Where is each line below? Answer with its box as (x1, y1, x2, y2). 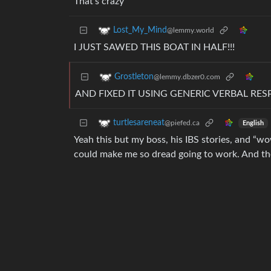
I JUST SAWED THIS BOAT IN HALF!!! (74, 42, 235, 53)
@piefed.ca (165, 119, 200, 127)
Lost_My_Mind (113, 26, 167, 35)
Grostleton (114, 73, 154, 82)
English (242, 120, 264, 126)
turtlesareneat (113, 119, 165, 128)
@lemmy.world (167, 27, 214, 34)
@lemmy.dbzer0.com (154, 73, 220, 81)
